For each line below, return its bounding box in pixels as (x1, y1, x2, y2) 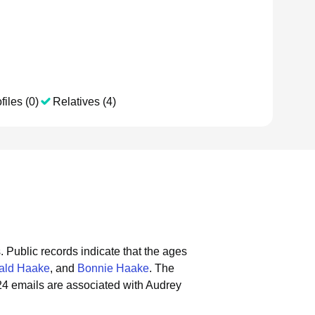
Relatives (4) (53, 96, 116, 108)
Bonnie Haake (77, 262, 149, 274)
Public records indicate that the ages (6, 245, 187, 257)
